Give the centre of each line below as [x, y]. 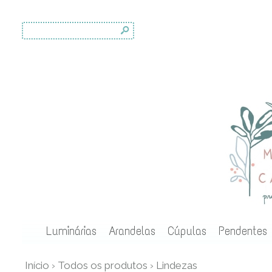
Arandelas [132, 231]
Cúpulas [187, 231]
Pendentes [243, 231]
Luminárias [71, 231]
